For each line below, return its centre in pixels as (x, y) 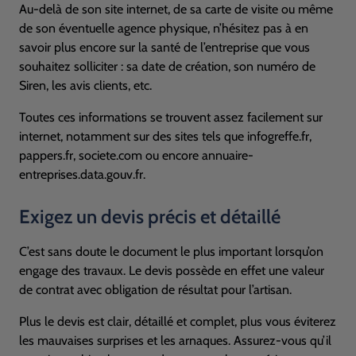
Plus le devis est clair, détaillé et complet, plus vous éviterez (178, 321)
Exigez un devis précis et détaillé (150, 217)
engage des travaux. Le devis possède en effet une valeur (172, 271)
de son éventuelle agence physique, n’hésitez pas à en (164, 28)
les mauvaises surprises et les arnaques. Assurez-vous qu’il (175, 341)
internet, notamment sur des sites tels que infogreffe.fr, (165, 136)
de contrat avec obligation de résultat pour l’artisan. (155, 290)
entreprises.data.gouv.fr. (82, 174)
